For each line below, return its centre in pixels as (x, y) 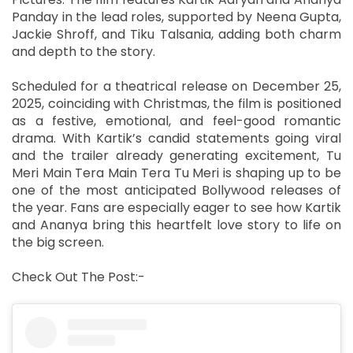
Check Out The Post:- (80, 277)
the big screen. (58, 242)
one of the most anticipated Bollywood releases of (176, 190)
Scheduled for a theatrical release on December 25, (176, 86)
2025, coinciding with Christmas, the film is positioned (176, 103)
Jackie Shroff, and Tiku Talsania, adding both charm (176, 34)
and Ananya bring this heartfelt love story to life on (176, 225)
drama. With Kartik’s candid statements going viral (176, 138)
